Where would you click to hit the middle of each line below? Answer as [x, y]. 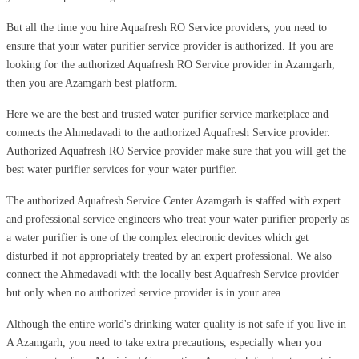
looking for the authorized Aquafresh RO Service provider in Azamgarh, [171, 64]
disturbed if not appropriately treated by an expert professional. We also [169, 256]
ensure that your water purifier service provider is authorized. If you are [170, 46]
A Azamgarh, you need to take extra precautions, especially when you [164, 342]
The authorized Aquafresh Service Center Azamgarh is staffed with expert [173, 200]
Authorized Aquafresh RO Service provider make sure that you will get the [176, 151]
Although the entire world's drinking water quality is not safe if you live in [176, 324]
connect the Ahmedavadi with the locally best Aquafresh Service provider [173, 274]
